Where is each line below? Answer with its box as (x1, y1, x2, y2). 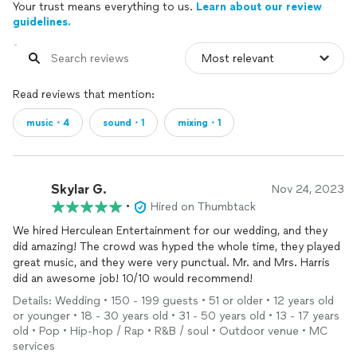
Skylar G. (51, 181, 107, 197)
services (13, 339, 55, 353)
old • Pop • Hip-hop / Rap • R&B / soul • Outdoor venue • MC (13, 324, 328, 338)
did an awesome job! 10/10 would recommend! (13, 272, 253, 285)
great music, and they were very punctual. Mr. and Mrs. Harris (13, 256, 330, 269)
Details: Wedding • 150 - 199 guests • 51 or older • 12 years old (13, 294, 334, 308)
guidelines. (13, 15, 71, 29)
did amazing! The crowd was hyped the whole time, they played (13, 240, 340, 253)
